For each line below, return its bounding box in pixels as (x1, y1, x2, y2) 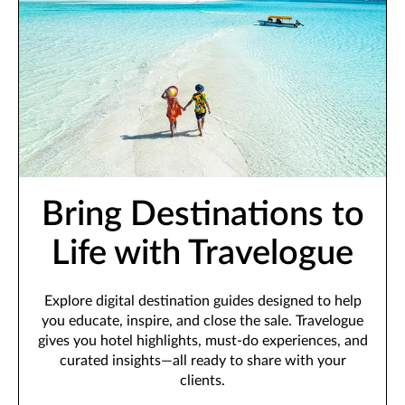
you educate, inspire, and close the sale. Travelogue (42, 313, 363, 328)
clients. (180, 372, 225, 388)
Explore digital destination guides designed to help (43, 293, 362, 308)
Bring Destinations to (41, 196, 364, 231)
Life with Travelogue (52, 235, 353, 270)
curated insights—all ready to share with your (59, 353, 346, 368)
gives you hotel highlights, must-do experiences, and (37, 333, 368, 348)
